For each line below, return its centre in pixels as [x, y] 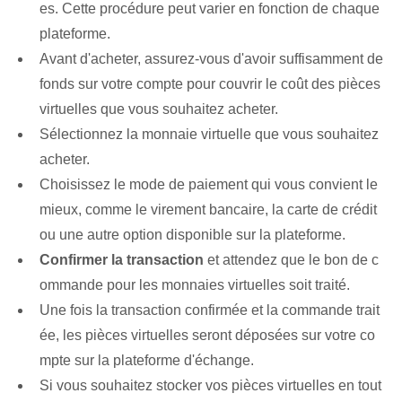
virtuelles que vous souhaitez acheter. [159, 109]
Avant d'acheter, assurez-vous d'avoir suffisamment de [211, 59]
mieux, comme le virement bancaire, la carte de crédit [208, 210]
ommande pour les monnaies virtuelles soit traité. [195, 285]
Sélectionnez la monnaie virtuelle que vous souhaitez [209, 135]
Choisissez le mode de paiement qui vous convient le [209, 185]
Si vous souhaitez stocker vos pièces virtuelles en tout [210, 386]
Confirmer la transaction [122, 260]
